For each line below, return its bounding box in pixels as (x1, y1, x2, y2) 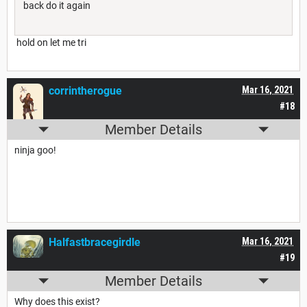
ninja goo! (14, 145, 56, 156)
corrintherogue (49, 84, 122, 98)
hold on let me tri (14, 37, 86, 49)
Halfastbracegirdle (49, 236, 140, 249)
